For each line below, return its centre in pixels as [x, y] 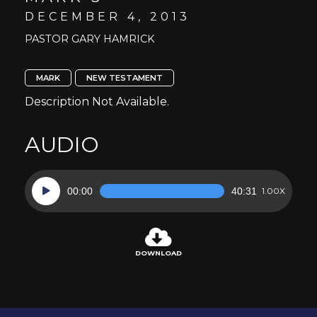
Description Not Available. [97, 102]
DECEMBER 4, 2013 [108, 17]
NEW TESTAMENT [125, 78]
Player [48, 202]
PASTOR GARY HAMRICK [90, 39]
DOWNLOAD [158, 253]
